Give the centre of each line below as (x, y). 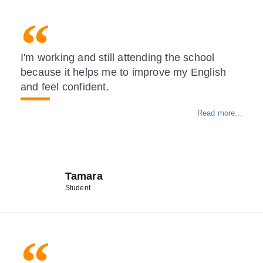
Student (77, 188)
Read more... (220, 113)
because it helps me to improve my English (124, 73)
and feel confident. (65, 87)
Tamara (84, 176)
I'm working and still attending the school (118, 58)
